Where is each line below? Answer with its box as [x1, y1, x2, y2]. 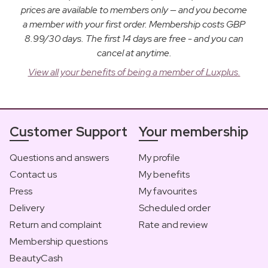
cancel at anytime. [96, 46, 172, 59]
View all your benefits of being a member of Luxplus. [28, 65, 240, 78]
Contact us [10, 167, 57, 181]
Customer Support [10, 123, 127, 141]
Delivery [10, 201, 44, 214]
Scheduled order [139, 201, 211, 214]
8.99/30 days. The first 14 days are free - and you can [25, 32, 243, 45]
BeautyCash [10, 251, 63, 264]
